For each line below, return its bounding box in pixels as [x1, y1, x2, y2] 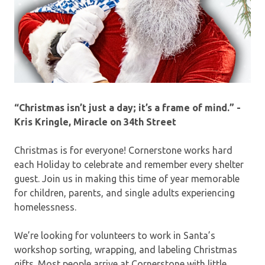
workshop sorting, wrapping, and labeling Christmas [14, 244, 237, 255]
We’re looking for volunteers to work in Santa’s [14, 230, 215, 241]
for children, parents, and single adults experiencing [14, 187, 235, 198]
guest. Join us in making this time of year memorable [14, 173, 240, 184]
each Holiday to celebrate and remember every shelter [14, 159, 244, 170]
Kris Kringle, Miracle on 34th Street [14, 116, 176, 127]
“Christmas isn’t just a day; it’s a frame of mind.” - [14, 102, 241, 113]
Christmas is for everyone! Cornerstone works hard [14, 144, 232, 156]
